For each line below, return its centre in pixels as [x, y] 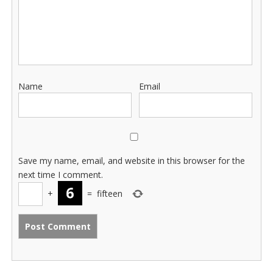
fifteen [110, 193]
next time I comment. [61, 175]
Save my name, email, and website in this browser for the [132, 161]
